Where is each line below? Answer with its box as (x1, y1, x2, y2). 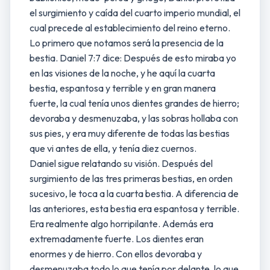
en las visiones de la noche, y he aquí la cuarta (30, 67, 215, 79)
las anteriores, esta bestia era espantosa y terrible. (30, 202, 239, 215)
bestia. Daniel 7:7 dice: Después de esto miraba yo (30, 52, 236, 64)
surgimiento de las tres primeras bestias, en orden (30, 172, 233, 184)
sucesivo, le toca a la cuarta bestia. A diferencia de (30, 187, 239, 199)
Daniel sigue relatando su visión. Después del (30, 157, 213, 169)
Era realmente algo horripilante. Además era (30, 218, 213, 230)
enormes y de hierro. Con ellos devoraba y (30, 248, 202, 260)
